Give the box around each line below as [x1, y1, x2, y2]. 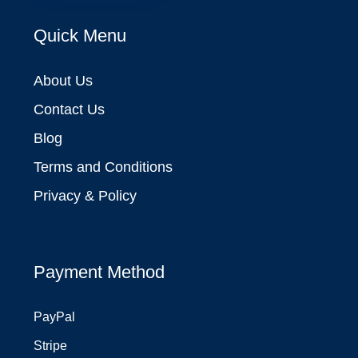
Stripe [34, 339, 68, 353]
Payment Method [34, 262, 165, 283]
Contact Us [34, 101, 105, 118]
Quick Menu [34, 26, 127, 46]
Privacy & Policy [34, 188, 137, 205]
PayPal [34, 310, 76, 324]
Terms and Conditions [34, 159, 173, 176]
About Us [34, 73, 93, 89]
